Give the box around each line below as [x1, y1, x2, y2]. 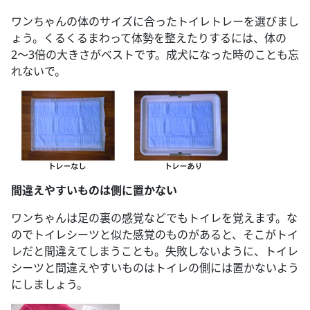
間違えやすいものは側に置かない [11, 182, 177, 198]
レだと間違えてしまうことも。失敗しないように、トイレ [11, 243, 298, 259]
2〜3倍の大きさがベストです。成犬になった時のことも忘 [11, 46, 299, 62]
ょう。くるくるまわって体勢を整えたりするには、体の [11, 30, 286, 46]
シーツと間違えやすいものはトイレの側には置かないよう [11, 259, 299, 275]
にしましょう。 [11, 276, 88, 292]
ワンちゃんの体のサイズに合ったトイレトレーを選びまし [11, 13, 299, 29]
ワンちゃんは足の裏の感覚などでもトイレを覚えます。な [11, 210, 298, 226]
